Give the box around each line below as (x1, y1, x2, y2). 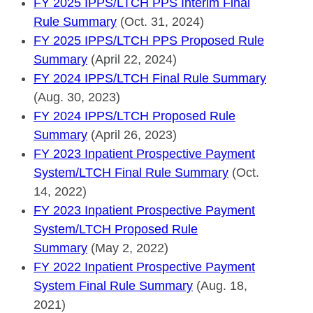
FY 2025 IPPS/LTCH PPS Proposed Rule (34, 33, 264, 48)
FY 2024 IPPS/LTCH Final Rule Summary (34, 71, 266, 85)
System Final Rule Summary (34, 278, 193, 293)
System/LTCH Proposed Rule (34, 221, 198, 236)
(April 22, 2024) (87, 52, 177, 66)
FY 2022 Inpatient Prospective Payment (34, 259, 255, 274)
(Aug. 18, (193, 278, 247, 293)
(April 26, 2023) (87, 127, 177, 142)
